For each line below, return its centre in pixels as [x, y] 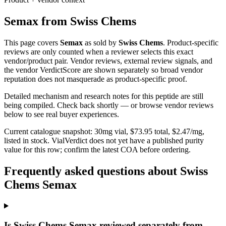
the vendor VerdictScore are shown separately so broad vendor [103, 70]
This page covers [32, 42]
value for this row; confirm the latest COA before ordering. [97, 149]
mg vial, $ [118, 131]
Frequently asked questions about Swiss [106, 171]
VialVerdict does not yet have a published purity [128, 140]
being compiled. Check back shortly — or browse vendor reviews [109, 105]
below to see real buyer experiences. [62, 114]
